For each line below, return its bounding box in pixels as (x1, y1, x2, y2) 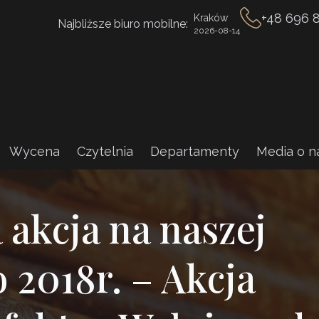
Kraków (194, 12, 228, 23)
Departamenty (150, 143, 239, 159)
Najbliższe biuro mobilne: (58, 16, 188, 31)
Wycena (9, 143, 60, 159)
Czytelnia (77, 143, 133, 159)
